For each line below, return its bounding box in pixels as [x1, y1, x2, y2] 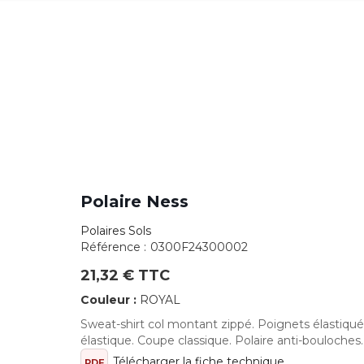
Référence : [80, 240, 146, 254]
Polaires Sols [80, 223, 151, 238]
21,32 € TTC [80, 266, 170, 284]
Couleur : [80, 292, 140, 307]
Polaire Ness [80, 192, 188, 211]
